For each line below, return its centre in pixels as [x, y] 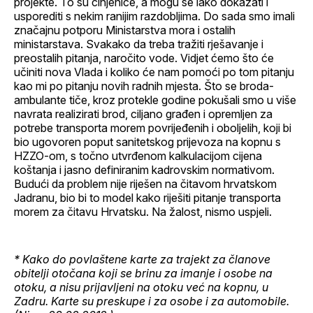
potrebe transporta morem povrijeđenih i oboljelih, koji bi [153, 128]
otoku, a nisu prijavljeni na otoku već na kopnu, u [141, 287]
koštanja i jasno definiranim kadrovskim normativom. [144, 169]
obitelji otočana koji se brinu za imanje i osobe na [143, 273]
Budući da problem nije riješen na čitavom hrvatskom [145, 183]
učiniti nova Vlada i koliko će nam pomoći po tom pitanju [154, 72]
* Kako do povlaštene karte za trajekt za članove [142, 259]
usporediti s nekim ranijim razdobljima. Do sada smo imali [154, 16]
